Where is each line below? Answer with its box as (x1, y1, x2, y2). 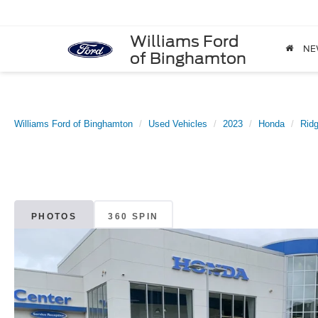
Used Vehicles (148, 119, 207, 129)
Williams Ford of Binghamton (14, 119, 133, 129)
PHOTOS (31, 211, 77, 221)
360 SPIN (108, 211, 159, 221)
